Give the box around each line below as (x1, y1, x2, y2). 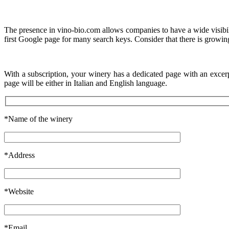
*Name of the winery (4, 114, 73, 123)
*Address (4, 150, 35, 159)
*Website (4, 187, 34, 196)
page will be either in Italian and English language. (4, 79, 167, 87)
